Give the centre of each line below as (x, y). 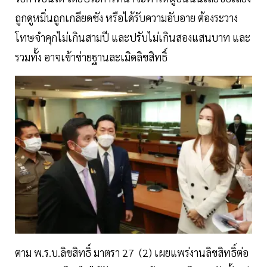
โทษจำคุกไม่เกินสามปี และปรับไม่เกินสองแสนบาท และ (133, 38)
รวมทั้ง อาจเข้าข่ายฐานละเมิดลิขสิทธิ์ (91, 57)
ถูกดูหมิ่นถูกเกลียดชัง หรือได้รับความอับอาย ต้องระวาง (126, 18)
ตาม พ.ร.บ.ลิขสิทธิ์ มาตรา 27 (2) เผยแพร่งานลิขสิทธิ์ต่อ (132, 253)
